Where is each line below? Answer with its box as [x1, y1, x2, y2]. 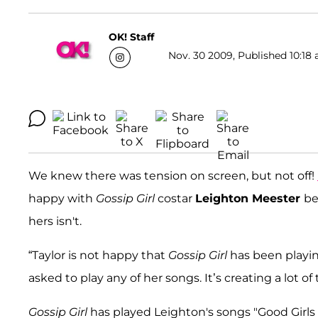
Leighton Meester [195, 192, 304, 206]
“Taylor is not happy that [28, 248, 168, 263]
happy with [28, 192, 96, 206]
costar [155, 192, 195, 206]
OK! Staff [109, 30, 154, 43]
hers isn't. [28, 214, 82, 229]
